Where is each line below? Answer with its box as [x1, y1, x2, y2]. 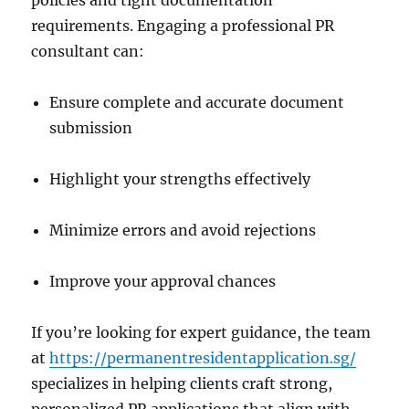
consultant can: [31, 42, 145, 60]
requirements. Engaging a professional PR [31, 16, 335, 35]
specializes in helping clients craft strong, [31, 374, 333, 393]
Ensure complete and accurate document [49, 93, 345, 111]
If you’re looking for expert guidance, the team [31, 323, 372, 341]
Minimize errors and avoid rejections [49, 221, 317, 239]
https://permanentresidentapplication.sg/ [49, 349, 357, 367]
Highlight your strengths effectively [49, 170, 311, 188]
